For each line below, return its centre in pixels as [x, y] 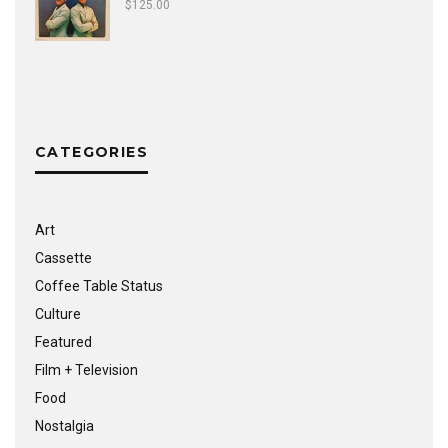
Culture [58, 314]
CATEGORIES [91, 152]
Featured [63, 342]
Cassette [63, 258]
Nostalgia [64, 426]
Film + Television [86, 370]
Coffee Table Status [99, 286]
